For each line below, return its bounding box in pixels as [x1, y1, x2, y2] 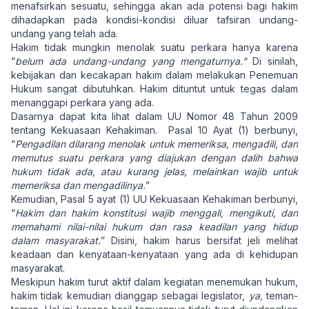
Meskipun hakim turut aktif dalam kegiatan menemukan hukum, [11, 276, 298, 288]
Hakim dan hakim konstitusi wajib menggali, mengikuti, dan [15, 207, 298, 219]
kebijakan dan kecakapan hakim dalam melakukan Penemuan [11, 69, 298, 81]
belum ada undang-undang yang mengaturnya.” [15, 55, 253, 67]
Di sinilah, [252, 55, 299, 67]
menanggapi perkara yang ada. [11, 97, 154, 108]
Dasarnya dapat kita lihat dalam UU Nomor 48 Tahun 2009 [11, 110, 298, 122]
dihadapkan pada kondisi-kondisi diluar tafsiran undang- [11, 14, 298, 26]
